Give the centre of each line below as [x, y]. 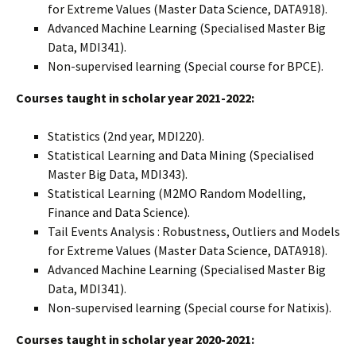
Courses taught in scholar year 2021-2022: [135, 98]
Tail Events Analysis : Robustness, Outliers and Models [194, 231]
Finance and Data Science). [119, 212]
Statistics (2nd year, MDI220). [126, 136]
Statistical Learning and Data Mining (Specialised [181, 155]
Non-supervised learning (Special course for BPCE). [186, 66]
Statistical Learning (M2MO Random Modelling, [177, 193]
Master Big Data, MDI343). [118, 174]
